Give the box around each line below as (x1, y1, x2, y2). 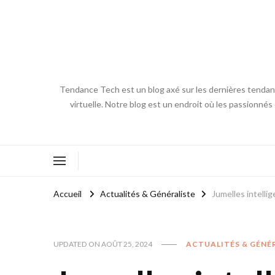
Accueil (53, 188, 82, 199)
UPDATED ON (53, 239, 101, 249)
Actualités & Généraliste (100, 188, 195, 199)
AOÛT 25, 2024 (101, 239, 152, 249)
